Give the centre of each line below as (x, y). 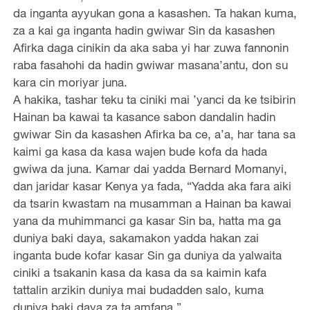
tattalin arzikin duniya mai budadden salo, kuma (138, 289)
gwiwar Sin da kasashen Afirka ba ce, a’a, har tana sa (154, 134)
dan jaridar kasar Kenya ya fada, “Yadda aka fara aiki (152, 185)
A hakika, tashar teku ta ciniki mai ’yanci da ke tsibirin (154, 99)
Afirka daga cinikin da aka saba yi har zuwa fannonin (151, 47)
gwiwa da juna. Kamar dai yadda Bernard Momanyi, (150, 168)
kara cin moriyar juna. (70, 82)
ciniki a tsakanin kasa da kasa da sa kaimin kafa (139, 272)
